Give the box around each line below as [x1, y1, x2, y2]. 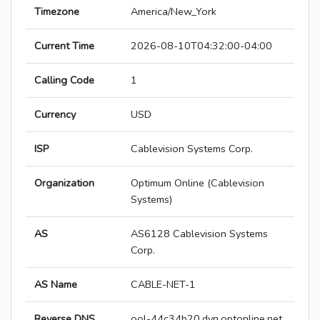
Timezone [34, 4, 79, 19]
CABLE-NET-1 [131, 277, 196, 292]
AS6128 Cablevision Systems [131, 226, 268, 241]
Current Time [34, 39, 94, 54]
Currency [34, 107, 76, 122]
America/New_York [131, 4, 216, 19]
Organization [34, 176, 94, 191]
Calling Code [34, 73, 94, 88]
